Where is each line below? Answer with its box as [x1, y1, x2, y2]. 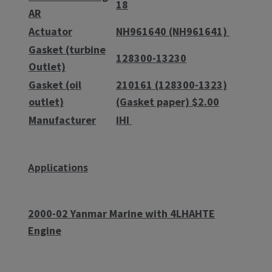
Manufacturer [29, 112, 96, 127]
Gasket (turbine [29, 42, 106, 56]
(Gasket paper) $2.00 [116, 94, 219, 109]
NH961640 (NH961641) [116, 24, 229, 38]
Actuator [29, 24, 72, 38]
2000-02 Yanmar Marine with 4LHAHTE [28, 206, 215, 220]
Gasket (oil [29, 77, 81, 92]
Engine [28, 223, 61, 237]
